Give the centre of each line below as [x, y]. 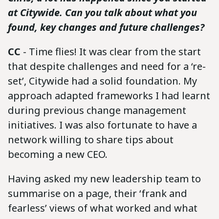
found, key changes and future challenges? [106, 27]
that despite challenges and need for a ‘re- [107, 66]
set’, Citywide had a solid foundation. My [102, 81]
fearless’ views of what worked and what [103, 208]
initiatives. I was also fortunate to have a [102, 125]
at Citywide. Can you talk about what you [102, 12]
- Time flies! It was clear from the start [111, 51]
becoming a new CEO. [58, 154]
